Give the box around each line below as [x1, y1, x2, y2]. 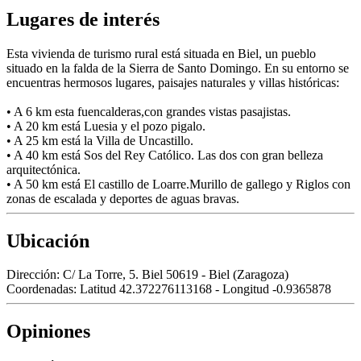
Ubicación [6, 230, 89, 251]
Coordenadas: [6, 282, 80, 297]
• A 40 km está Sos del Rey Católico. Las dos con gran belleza [6, 147, 323, 162]
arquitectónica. [6, 162, 81, 176]
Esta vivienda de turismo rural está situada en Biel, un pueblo [6, 46, 316, 60]
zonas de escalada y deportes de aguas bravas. [6, 191, 239, 205]
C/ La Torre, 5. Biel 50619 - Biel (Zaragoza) [63, 268, 288, 282]
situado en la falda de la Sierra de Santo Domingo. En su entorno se [6, 60, 349, 75]
